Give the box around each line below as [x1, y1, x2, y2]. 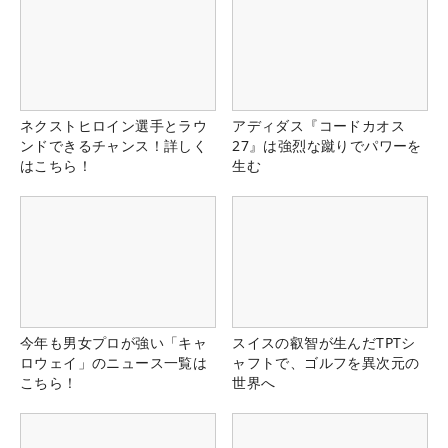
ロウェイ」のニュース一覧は [20, 352, 208, 372]
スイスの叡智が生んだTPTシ [232, 332, 416, 352]
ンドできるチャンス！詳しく [20, 136, 208, 156]
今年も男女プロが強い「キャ [20, 332, 208, 352]
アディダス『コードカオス [232, 116, 405, 136]
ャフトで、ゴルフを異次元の [232, 352, 420, 372]
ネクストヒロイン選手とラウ [20, 116, 208, 136]
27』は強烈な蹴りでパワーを [232, 136, 422, 156]
